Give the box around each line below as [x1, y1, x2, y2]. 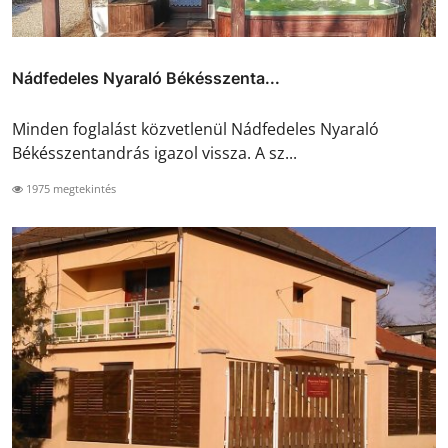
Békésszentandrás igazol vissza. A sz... [12, 141, 297, 164]
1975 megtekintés [23, 180, 116, 196]
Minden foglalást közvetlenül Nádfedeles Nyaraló [12, 117, 379, 140]
